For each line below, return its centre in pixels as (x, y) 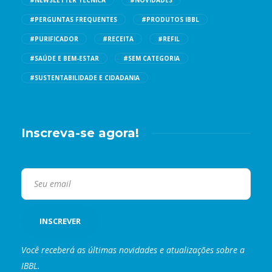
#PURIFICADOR (54, 39)
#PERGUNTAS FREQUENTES (73, 20)
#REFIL (169, 39)
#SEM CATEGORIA (151, 59)
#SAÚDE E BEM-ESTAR (64, 59)
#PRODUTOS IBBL (170, 20)
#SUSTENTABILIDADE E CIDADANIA (85, 78)
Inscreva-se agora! (80, 133)
